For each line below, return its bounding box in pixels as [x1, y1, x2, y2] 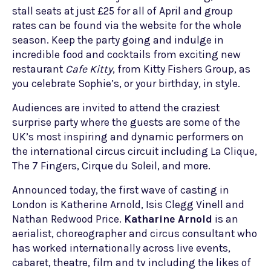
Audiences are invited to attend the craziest [12, 102, 220, 114]
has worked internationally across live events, [12, 242, 230, 254]
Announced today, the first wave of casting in [12, 184, 229, 196]
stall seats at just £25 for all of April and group [12, 5, 233, 17]
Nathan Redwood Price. [12, 213, 124, 225]
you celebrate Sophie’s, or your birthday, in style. [12, 77, 240, 90]
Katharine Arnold [124, 213, 215, 225]
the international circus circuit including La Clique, [12, 145, 257, 157]
